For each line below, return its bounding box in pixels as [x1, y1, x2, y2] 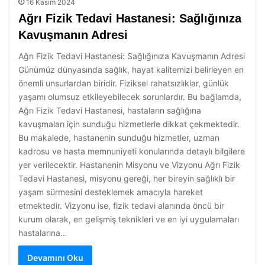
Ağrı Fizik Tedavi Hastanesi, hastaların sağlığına [18, 105, 201, 115]
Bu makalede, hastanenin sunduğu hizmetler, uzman [18, 132, 219, 143]
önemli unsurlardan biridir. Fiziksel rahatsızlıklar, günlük [18, 78, 229, 88]
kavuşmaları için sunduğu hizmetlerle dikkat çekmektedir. [18, 119, 240, 129]
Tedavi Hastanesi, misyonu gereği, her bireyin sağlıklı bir [18, 173, 235, 183]
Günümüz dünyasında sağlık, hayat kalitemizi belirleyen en [18, 64, 244, 75]
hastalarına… [18, 228, 67, 238]
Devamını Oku [27, 253, 83, 263]
